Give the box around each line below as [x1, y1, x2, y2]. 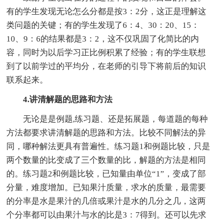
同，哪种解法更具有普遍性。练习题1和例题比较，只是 [6, 142, 211, 152]
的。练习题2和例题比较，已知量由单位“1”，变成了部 [6, 169, 206, 179]
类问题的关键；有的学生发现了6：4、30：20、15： [6, 21, 200, 30]
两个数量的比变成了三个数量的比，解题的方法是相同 [6, 155, 206, 165]
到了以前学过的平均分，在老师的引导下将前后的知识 [6, 62, 206, 71]
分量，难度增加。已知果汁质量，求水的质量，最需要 [6, 183, 206, 193]
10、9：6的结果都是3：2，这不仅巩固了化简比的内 [6, 34, 199, 44]
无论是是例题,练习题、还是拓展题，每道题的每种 [23, 114, 208, 124]
